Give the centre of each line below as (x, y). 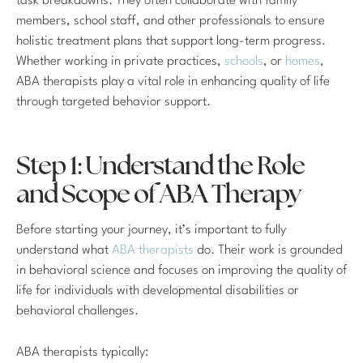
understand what (62, 251)
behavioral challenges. (77, 312)
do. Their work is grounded (268, 251)
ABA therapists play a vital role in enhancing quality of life (173, 81)
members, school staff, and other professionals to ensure (171, 21)
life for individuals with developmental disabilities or (158, 291)
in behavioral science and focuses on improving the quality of (181, 271)
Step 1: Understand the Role (160, 167)
